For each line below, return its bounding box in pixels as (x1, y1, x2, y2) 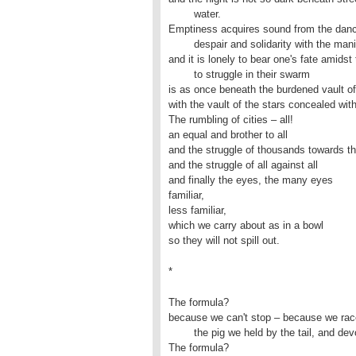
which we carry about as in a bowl (168, 219, 323, 231)
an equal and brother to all (168, 129, 288, 141)
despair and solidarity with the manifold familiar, (168, 38, 194, 50)
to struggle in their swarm (168, 68, 194, 80)
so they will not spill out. (168, 234, 280, 246)
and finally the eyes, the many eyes (168, 174, 333, 186)
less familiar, (168, 204, 226, 216)
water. (168, 8, 194, 20)
